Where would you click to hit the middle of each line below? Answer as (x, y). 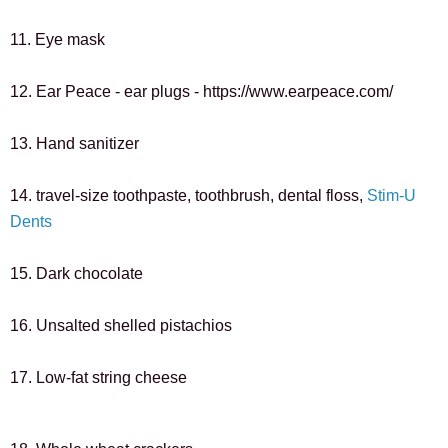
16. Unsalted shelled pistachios (121, 325)
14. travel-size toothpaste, (102, 195)
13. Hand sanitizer (74, 143)
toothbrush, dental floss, (281, 195)
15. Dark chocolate (76, 273)
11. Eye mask (57, 39)
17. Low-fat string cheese (98, 377)
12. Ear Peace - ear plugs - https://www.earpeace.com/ (201, 91)
